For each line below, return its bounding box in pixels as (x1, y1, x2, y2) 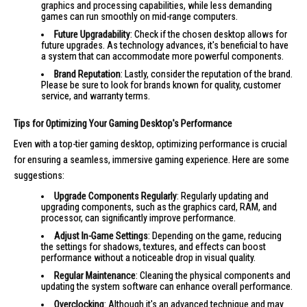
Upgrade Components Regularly (54, 190, 177, 201)
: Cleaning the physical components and (136, 269, 291, 281)
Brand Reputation (54, 68, 121, 79)
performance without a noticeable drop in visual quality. (41, 251, 256, 263)
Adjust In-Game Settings (54, 230, 148, 241)
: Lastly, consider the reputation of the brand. (121, 68, 293, 79)
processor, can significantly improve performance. (41, 212, 236, 223)
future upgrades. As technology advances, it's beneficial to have (41, 39, 288, 51)
